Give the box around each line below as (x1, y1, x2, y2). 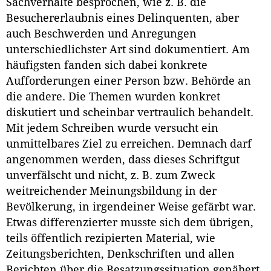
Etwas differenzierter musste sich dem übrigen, (6, 217, 253, 229)
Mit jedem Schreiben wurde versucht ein (6, 122, 218, 135)
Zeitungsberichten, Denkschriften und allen (6, 248, 235, 261)
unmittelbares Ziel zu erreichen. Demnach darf (6, 138, 252, 151)
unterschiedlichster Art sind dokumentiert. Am (6, 44, 250, 56)
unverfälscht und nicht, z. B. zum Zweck (6, 169, 215, 182)
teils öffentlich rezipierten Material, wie (6, 232, 215, 245)
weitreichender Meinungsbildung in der (6, 185, 217, 198)
